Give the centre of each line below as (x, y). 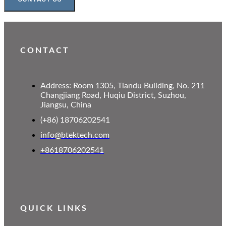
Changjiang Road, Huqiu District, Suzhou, (113, 96)
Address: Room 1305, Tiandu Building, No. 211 (123, 86)
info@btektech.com (75, 135)
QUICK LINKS (54, 209)
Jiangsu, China (66, 105)
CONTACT (45, 51)
